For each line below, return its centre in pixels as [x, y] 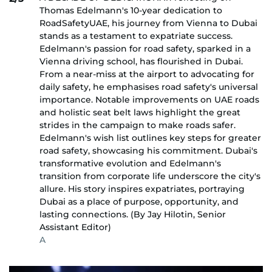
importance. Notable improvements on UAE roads [149, 99]
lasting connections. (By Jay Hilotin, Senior [133, 214]
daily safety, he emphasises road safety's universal [149, 87]
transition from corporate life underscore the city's [150, 176]
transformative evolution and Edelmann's [130, 163]
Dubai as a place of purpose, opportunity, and [139, 201]
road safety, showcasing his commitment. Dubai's [148, 150]
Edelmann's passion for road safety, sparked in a [145, 48]
